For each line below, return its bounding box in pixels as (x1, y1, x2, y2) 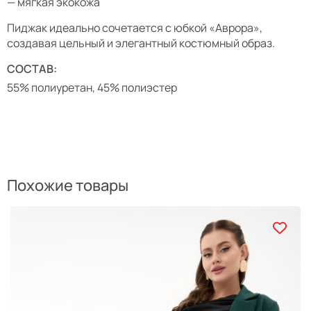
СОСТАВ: (7, 61, 57, 76)
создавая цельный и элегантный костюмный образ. (7, 35, 275, 51)
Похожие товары (7, 175, 128, 196)
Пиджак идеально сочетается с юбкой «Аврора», (7, 20, 262, 35)
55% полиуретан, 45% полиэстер (7, 80, 177, 95)
